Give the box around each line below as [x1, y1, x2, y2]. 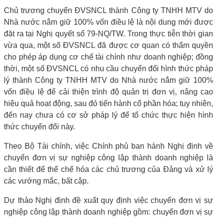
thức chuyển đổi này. [4, 122, 75, 131]
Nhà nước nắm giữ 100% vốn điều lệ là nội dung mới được [4, 17, 213, 26]
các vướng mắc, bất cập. [4, 176, 89, 185]
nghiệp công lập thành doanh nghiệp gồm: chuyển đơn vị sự [4, 207, 213, 216]
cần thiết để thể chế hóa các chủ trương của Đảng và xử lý [4, 165, 213, 173]
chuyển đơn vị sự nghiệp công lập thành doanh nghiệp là [4, 153, 213, 162]
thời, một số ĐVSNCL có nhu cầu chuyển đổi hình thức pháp [4, 64, 213, 73]
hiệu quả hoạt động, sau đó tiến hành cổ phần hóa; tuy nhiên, [4, 99, 213, 108]
